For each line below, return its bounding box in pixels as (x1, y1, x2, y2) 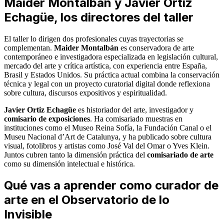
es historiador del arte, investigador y (76, 105, 193, 114)
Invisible (4, 207, 52, 222)
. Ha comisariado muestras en (90, 114, 182, 123)
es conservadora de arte (118, 43, 194, 52)
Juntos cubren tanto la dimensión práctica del (4, 150, 147, 159)
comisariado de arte (147, 150, 213, 159)
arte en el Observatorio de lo (4, 192, 169, 207)
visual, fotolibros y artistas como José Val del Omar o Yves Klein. (4, 141, 209, 150)
